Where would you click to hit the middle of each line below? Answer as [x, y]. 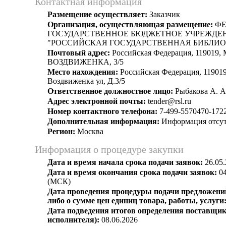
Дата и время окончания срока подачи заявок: [132, 172]
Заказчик [164, 14]
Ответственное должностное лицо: [110, 91]
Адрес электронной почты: [97, 101]
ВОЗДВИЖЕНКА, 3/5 [86, 62]
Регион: [61, 131]
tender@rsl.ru [168, 101]
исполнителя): [73, 220]
